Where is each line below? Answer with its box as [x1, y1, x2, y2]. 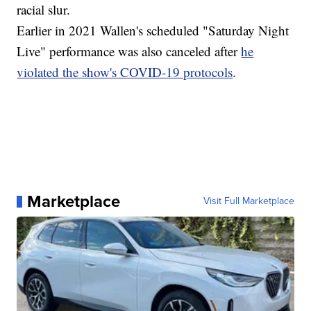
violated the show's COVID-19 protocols [17, 63, 233, 81]
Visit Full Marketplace [203, 194, 294, 209]
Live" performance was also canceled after [17, 42, 242, 60]
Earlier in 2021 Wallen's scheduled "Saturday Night [17, 22, 289, 40]
